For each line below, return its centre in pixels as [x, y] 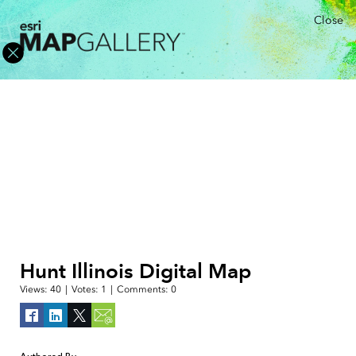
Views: [35, 289]
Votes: [86, 289]
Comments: [144, 289]
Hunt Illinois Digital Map [135, 271]
